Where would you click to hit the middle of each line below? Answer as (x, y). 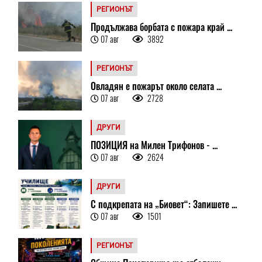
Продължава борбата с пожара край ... (161, 27)
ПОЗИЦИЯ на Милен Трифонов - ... (154, 145)
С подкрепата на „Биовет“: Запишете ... (163, 204)
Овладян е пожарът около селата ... (156, 86)
